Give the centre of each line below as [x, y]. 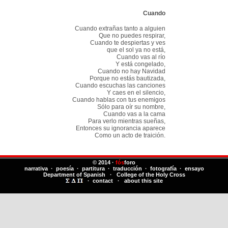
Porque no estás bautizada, [127, 78]
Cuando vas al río [141, 57]
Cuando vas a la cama [134, 114]
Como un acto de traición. [130, 135]
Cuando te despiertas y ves [128, 42]
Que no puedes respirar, [132, 35]
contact [103, 181]
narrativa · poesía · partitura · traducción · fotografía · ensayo [114, 168]
